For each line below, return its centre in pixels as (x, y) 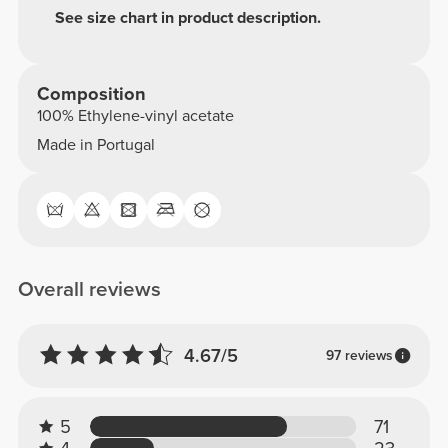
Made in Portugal (95, 144)
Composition (91, 93)
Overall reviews (90, 290)
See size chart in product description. (188, 17)
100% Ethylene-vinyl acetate (135, 115)
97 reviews (359, 355)
